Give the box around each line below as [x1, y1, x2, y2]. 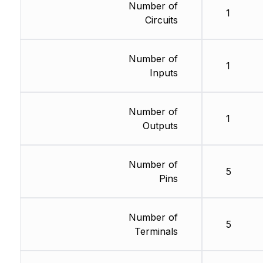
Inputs [149, 67, 178, 79]
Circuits [144, 14, 178, 26]
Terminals [134, 225, 178, 238]
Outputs [142, 120, 178, 132]
